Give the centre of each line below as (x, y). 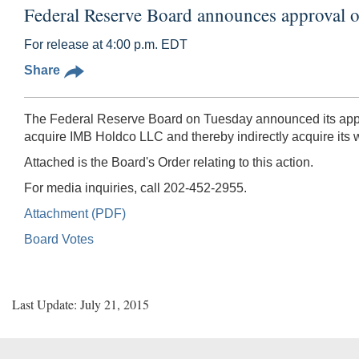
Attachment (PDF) (75, 213)
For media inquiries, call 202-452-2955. (135, 188)
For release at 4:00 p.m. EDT (106, 44)
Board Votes (59, 239)
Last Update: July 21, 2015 (81, 304)
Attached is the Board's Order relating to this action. (169, 162)
